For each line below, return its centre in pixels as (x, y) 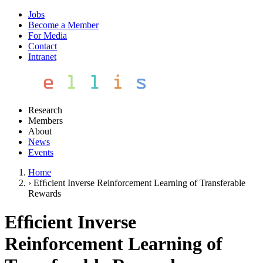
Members (45, 121)
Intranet (42, 57)
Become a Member (63, 25)
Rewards (45, 193)
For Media (48, 36)
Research (45, 110)
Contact (43, 46)
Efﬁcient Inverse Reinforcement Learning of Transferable (139, 183)
